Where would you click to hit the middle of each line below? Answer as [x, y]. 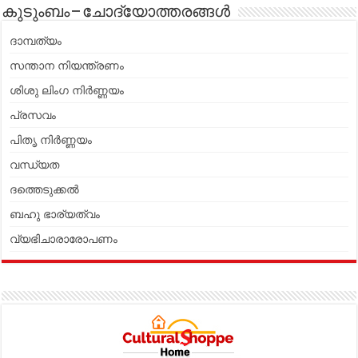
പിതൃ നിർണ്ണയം [51, 139]
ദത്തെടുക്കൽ [45, 189]
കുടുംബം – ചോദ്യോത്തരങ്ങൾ [116, 12]
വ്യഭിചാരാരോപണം [64, 239]
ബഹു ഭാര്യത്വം [55, 214]
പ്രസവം [33, 115]
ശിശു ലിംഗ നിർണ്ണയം [67, 90]
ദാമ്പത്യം [36, 40]
